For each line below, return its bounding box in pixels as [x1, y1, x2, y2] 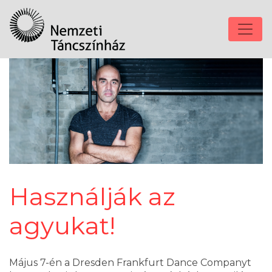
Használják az [9, 182, 175, 212]
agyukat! [9, 211, 115, 241]
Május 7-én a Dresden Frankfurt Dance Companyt [9, 257, 251, 269]
